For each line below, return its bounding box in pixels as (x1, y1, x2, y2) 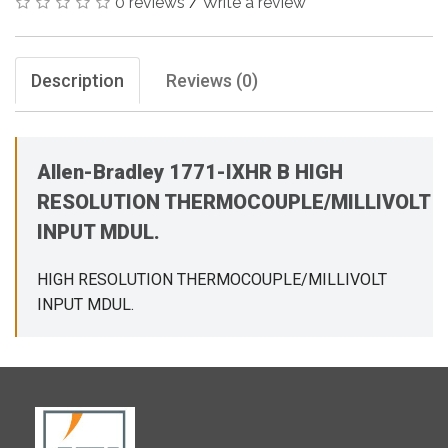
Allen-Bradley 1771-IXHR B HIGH (37, 159, 343, 184)
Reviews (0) (166, 69, 258, 91)
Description (31, 69, 124, 91)
